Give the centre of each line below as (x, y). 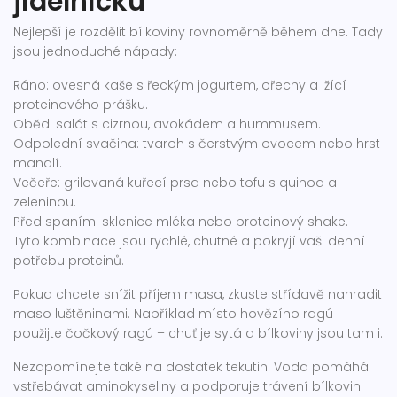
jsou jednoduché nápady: (95, 51)
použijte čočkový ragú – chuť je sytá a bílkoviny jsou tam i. (198, 333)
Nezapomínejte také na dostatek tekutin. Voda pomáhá (191, 367)
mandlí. (38, 163)
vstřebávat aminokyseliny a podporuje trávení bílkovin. (188, 386)
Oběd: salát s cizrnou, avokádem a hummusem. (167, 124)
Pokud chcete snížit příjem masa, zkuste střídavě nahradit (198, 294)
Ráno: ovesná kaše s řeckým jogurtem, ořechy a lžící (180, 85)
